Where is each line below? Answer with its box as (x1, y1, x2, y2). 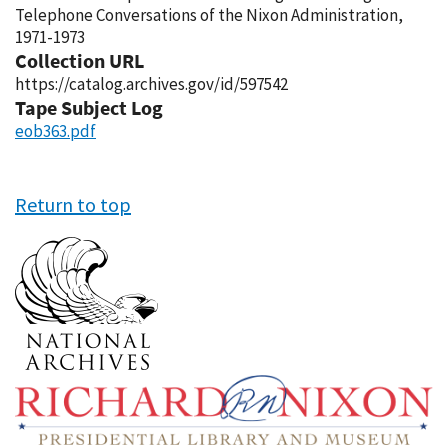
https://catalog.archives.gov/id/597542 (15, 73, 288, 95)
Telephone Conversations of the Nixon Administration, (15, 4, 403, 26)
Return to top (15, 192, 131, 217)
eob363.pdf (15, 120, 96, 142)
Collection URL (15, 48, 144, 73)
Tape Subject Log (15, 95, 163, 120)
